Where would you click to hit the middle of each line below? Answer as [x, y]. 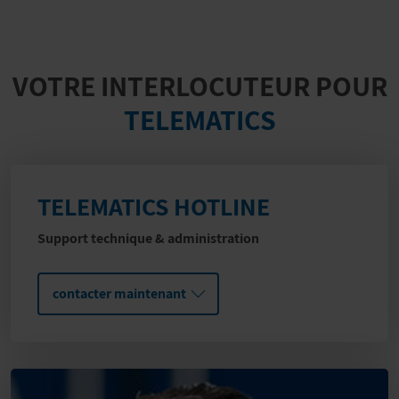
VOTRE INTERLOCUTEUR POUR [199, 85]
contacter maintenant [119, 293]
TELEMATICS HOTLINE [154, 206]
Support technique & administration [148, 238]
